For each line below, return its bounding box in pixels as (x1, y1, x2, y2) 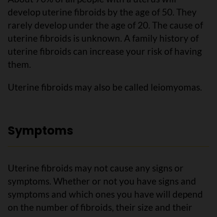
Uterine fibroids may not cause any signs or (8, 162, 184, 173)
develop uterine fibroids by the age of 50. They (8, 6, 197, 17)
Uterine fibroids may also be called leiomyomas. (8, 81, 202, 93)
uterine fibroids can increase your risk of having (8, 46, 202, 57)
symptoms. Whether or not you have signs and (8, 175, 196, 186)
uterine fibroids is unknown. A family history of (8, 32, 199, 44)
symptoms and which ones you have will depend (8, 188, 203, 200)
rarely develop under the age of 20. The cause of (8, 19, 203, 31)
